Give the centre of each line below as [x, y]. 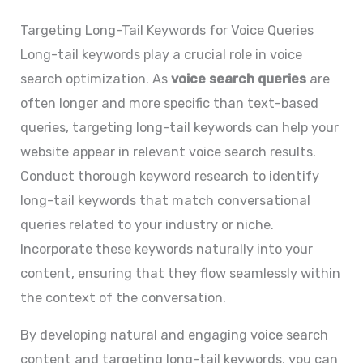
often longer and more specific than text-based [170, 103]
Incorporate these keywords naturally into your [167, 249]
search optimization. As [96, 79]
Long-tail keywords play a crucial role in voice [162, 54]
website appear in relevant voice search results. [169, 152]
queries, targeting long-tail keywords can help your [180, 127]
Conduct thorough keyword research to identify [170, 176]
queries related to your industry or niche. [147, 224]
